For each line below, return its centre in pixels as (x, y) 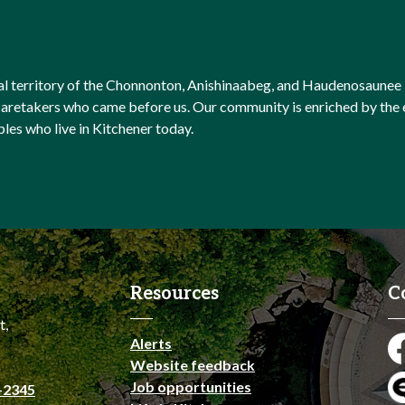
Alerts (151, 343)
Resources (174, 294)
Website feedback (193, 365)
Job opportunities (191, 386)
